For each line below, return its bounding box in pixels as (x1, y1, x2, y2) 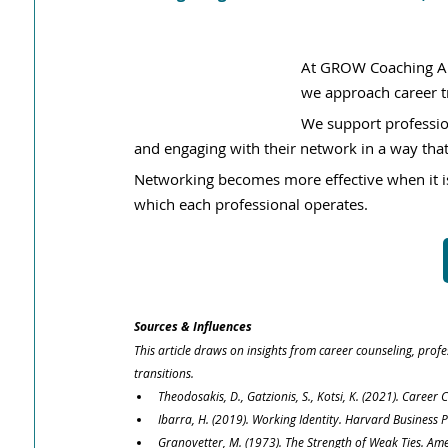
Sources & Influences (134, 318, 252, 335)
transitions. (134, 365, 194, 381)
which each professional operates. (134, 194, 368, 214)
